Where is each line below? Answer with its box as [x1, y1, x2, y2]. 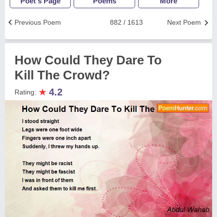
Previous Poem [15, 18, 61, 26]
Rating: [15, 88, 38, 96]
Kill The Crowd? [15, 68, 110, 82]
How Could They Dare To [15, 53, 162, 67]
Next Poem [167, 18, 201, 26]
